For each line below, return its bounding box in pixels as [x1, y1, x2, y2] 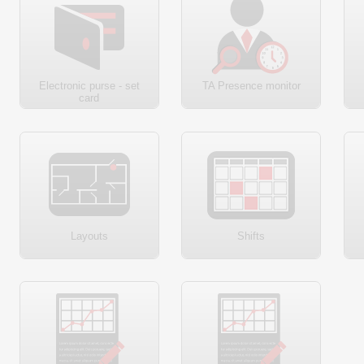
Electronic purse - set [38, 80, 140, 93]
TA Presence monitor [201, 80, 301, 93]
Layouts [70, 229, 108, 242]
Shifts [237, 229, 266, 242]
